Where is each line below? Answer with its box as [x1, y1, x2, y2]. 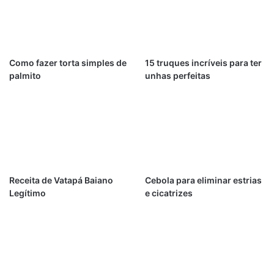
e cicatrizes [144, 187, 193, 198]
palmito [9, 70, 41, 81]
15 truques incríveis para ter [144, 57, 262, 68]
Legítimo [9, 187, 46, 198]
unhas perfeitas [144, 70, 210, 81]
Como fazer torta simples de [9, 57, 127, 68]
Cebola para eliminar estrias [144, 174, 262, 185]
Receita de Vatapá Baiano [9, 174, 113, 185]
